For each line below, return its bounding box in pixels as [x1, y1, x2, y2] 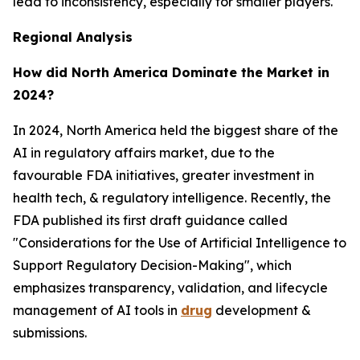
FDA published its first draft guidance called [13, 211, 288, 228]
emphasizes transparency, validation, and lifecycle [13, 279, 328, 296]
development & [212, 301, 311, 318]
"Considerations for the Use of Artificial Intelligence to [13, 234, 346, 251]
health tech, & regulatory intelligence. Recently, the [13, 189, 331, 206]
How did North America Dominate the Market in [13, 63, 329, 80]
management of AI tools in [13, 301, 181, 318]
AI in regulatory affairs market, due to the [13, 144, 275, 161]
